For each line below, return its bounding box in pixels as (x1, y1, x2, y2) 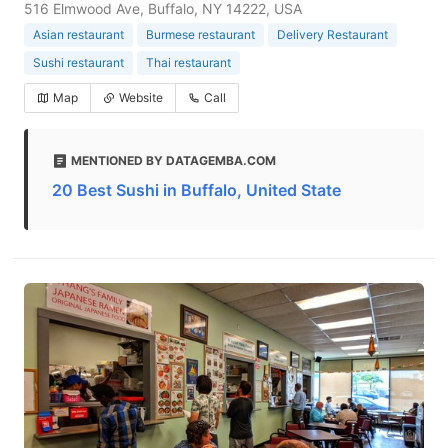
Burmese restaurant (146, 27, 255, 42)
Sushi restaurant (33, 55, 124, 70)
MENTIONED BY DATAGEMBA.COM (71, 153, 276, 168)
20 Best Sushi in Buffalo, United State (52, 180, 341, 200)
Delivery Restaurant (277, 27, 388, 42)
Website (119, 90, 163, 105)
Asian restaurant (33, 27, 124, 42)
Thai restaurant (146, 55, 231, 70)
